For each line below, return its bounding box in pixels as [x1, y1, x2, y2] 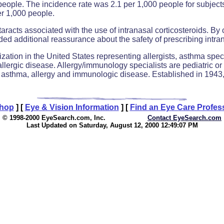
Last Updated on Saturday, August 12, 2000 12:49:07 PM [26, 121, 198, 129]
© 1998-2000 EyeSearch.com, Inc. [2, 114, 105, 121]
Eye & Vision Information [24, 103, 119, 111]
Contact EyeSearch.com [147, 114, 221, 121]
